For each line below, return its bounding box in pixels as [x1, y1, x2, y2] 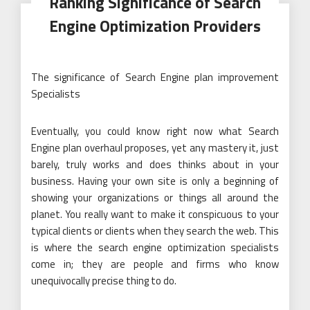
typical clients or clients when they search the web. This [31, 223, 279, 239]
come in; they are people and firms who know [31, 256, 279, 273]
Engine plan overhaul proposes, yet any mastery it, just [31, 140, 279, 156]
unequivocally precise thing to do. [31, 273, 176, 289]
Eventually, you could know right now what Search [31, 123, 279, 140]
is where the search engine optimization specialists [31, 239, 279, 256]
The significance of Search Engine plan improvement [31, 69, 279, 86]
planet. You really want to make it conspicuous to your [31, 206, 279, 223]
